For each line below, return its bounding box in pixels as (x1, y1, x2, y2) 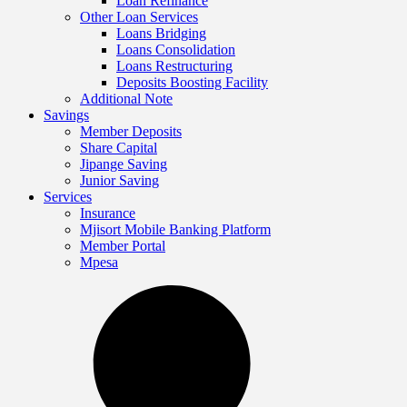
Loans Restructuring (116, 57, 233, 74)
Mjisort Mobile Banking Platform (80, 221, 271, 237)
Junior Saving (80, 172, 159, 188)
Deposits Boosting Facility (116, 74, 268, 90)
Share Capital (80, 139, 157, 155)
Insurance (80, 204, 135, 221)
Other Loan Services (80, 8, 198, 25)
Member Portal (80, 237, 165, 253)
